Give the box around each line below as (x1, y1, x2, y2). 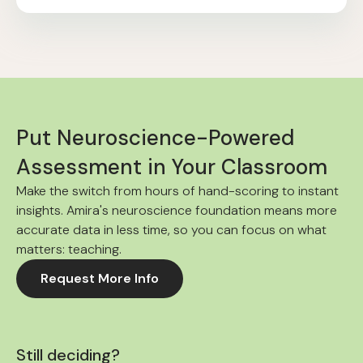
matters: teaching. (16, 240, 122, 258)
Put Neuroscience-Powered (16, 123, 294, 152)
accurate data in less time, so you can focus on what (16, 220, 327, 238)
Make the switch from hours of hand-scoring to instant (16, 181, 339, 199)
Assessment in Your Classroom (16, 152, 327, 181)
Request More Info (41, 269, 160, 287)
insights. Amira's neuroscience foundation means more (16, 201, 337, 219)
